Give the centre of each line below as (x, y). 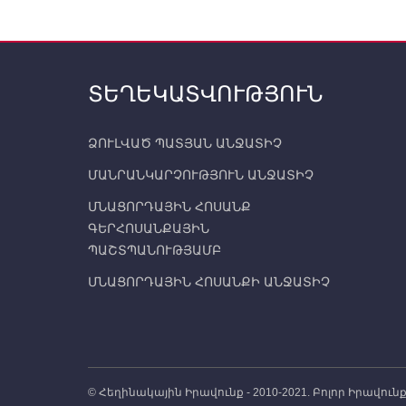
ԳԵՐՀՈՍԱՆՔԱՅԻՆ (149, 229)
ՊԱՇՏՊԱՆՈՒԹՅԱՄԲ (155, 251)
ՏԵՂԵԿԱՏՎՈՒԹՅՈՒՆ (206, 95)
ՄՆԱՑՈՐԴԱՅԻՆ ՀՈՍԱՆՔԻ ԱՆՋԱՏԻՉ (209, 282)
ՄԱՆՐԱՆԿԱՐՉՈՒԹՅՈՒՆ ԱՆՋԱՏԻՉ (201, 175)
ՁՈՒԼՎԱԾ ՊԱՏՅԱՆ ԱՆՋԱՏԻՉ (185, 144)
